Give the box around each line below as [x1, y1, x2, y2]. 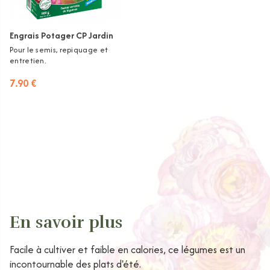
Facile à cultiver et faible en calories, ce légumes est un [10, 242, 245, 257]
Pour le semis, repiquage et [10, 44, 108, 56]
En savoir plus [10, 212, 123, 233]
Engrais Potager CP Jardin [10, 29, 113, 42]
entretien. [10, 55, 46, 67]
